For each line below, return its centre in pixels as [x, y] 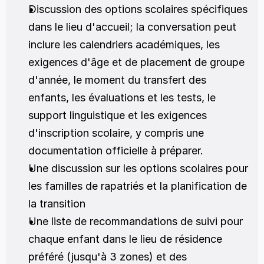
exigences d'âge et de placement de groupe [136, 62]
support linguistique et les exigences [118, 115]
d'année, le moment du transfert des [117, 80]
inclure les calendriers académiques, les [124, 44]
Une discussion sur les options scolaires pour [138, 168]
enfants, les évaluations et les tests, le [122, 98]
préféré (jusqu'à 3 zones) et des [108, 257]
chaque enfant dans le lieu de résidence [125, 239]
